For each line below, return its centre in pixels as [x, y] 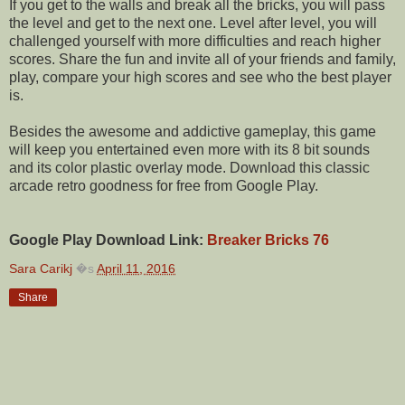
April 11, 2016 [136, 268]
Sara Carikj [41, 268]
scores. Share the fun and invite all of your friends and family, [202, 59]
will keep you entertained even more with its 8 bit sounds [189, 149]
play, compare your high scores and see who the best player [200, 77]
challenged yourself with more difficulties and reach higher [195, 41]
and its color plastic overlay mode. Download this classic [189, 167]
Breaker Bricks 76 [268, 240]
